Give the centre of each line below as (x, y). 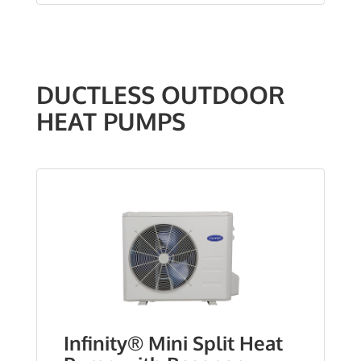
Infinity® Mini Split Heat (173, 343)
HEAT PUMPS (111, 121)
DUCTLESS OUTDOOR (160, 95)
